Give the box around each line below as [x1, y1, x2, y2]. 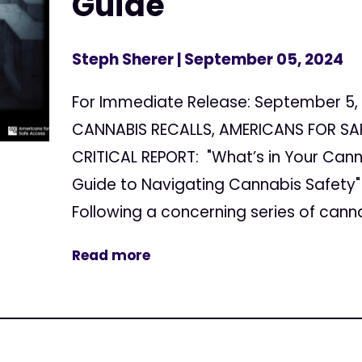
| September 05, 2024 [174, 48, 344, 70]
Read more [72, 246, 151, 265]
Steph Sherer [72, 48, 175, 70]
